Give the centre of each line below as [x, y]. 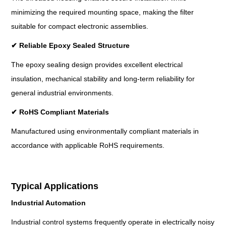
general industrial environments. [63, 93]
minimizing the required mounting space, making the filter [103, 12]
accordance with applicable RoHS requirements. [88, 146]
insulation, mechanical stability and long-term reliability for [103, 79]
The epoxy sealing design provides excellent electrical [97, 65]
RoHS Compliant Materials [63, 112]
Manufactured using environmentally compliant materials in [105, 131]
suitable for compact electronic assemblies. [80, 26]
